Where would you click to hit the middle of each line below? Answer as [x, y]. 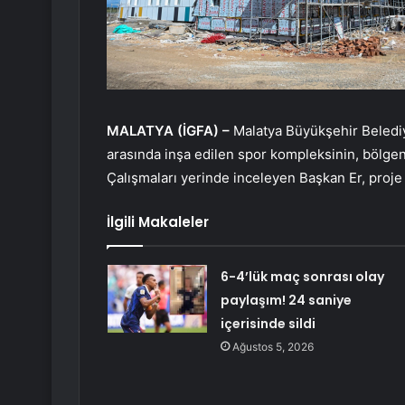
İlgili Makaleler [158, 222]
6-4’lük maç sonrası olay [302, 277]
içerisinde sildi [268, 324]
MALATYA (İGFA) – [170, 131]
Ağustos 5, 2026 [273, 347]
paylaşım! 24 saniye [286, 301]
